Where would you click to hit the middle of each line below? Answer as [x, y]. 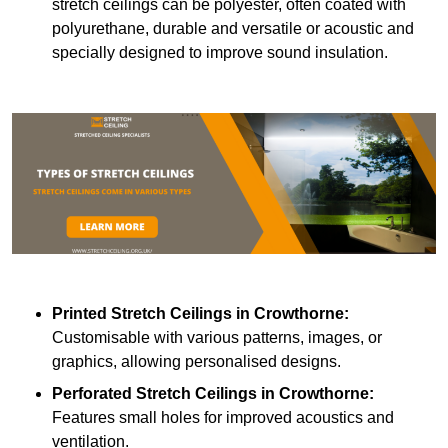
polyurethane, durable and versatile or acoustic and [233, 29]
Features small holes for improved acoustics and [223, 418]
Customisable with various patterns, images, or [217, 338]
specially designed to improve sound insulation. [220, 53]
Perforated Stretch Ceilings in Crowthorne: [213, 394]
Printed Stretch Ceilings [142, 314]
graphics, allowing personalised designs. [196, 362]
